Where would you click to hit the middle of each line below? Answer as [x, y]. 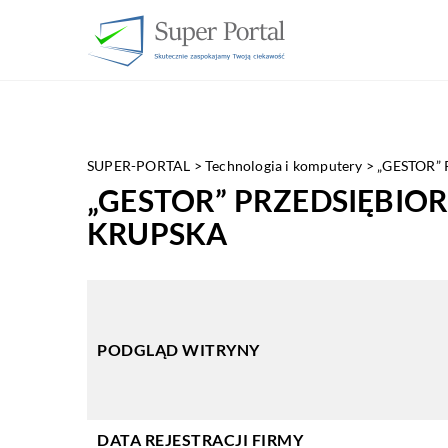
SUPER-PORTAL [139, 165]
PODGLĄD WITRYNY [178, 349]
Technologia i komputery [284, 165]
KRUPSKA [157, 233]
